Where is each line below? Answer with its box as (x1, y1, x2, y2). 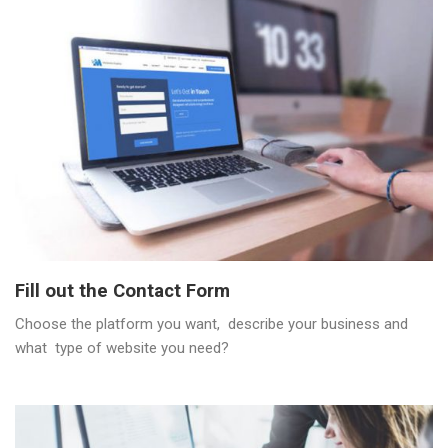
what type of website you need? (15, 339, 229, 358)
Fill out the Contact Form (15, 280, 230, 303)
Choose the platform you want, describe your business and (15, 315, 408, 334)
